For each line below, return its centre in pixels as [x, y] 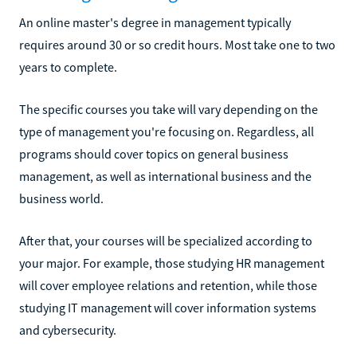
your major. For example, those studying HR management [172, 263]
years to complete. [68, 67]
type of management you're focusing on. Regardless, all [167, 131]
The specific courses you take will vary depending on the [169, 109]
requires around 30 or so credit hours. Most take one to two [177, 44]
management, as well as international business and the [165, 176]
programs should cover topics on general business [154, 153]
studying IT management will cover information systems [168, 307]
